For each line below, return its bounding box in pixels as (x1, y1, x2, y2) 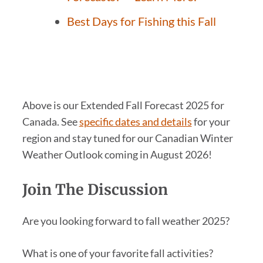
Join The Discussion (22, 180, 168, 199)
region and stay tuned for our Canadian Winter (22, 131, 233, 144)
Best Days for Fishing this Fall (66, 14, 216, 28)
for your (193, 114, 230, 128)
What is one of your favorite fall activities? (22, 246, 213, 259)
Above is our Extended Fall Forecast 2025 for (22, 98, 224, 112)
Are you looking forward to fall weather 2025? (22, 214, 230, 227)
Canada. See (22, 114, 79, 128)
